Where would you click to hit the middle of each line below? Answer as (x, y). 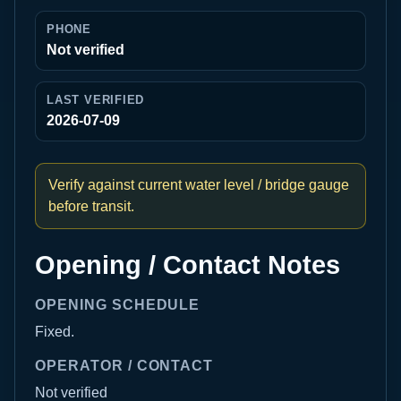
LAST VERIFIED (96, 100)
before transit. (91, 206)
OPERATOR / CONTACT (124, 366)
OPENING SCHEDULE (118, 305)
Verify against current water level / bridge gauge (199, 185)
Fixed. (55, 332)
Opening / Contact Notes (188, 265)
